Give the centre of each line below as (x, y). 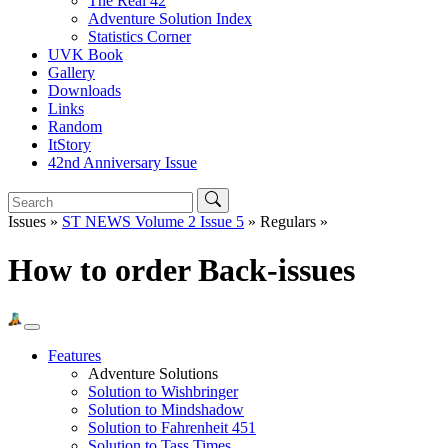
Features (74, 355)
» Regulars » (286, 221)
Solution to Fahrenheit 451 (172, 427)
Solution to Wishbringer (163, 391)
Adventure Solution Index (170, 18)
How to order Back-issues (181, 270)
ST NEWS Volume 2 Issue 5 (153, 221)
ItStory (69, 144)
